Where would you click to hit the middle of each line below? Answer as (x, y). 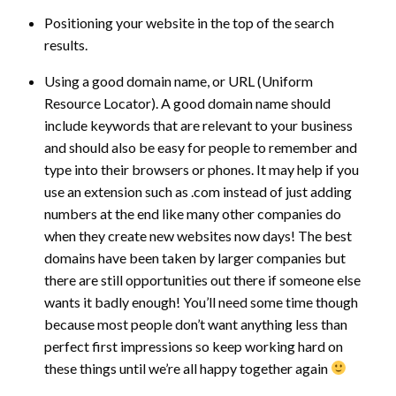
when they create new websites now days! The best (198, 235)
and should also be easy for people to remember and (201, 147)
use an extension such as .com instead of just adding (198, 191)
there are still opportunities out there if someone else (202, 279)
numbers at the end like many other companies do (193, 213)
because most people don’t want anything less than (196, 324)
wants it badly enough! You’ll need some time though (201, 301)
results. (66, 44)
